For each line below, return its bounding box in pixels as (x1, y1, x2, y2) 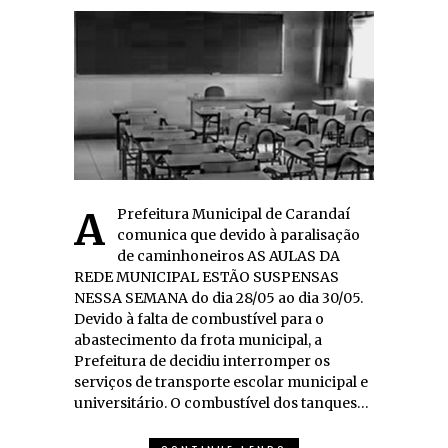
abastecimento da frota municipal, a (74, 331, 322, 349)
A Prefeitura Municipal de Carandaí (74, 204, 105, 256)
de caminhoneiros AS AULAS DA (117, 247, 340, 265)
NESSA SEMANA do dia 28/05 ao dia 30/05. (74, 289, 363, 307)
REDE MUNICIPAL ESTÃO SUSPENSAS (74, 268, 339, 286)
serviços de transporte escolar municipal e (74, 373, 368, 391)
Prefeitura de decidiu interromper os (74, 352, 330, 370)
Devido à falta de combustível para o (74, 310, 324, 328)
